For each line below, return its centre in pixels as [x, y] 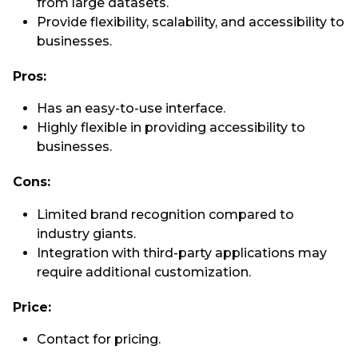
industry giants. [86, 233]
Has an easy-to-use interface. [133, 109]
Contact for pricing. [100, 340]
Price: [32, 308]
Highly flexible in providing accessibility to [171, 128]
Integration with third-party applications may [182, 253]
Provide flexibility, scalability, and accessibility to [191, 22]
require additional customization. [144, 272]
